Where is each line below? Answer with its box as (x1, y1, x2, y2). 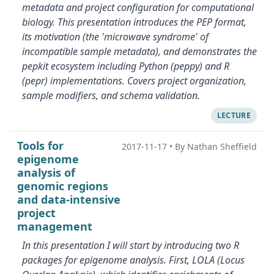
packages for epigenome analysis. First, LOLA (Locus (22, 253, 245, 267)
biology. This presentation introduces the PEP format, (22, 15, 246, 29)
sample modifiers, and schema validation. (22, 89, 200, 102)
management (17, 219, 92, 234)
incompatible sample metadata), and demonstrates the (22, 45, 257, 58)
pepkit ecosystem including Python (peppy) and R (22, 59, 229, 73)
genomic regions (17, 179, 108, 193)
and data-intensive (17, 192, 120, 207)
